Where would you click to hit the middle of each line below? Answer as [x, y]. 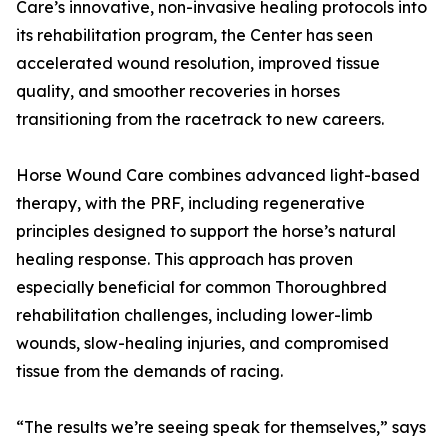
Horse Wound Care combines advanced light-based [218, 175]
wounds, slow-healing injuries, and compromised [202, 343]
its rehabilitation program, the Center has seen [194, 35]
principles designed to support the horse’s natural [206, 231]
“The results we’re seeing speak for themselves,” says [221, 427]
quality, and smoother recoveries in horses [178, 91]
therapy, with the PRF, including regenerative [190, 203]
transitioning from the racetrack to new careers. [200, 119]
